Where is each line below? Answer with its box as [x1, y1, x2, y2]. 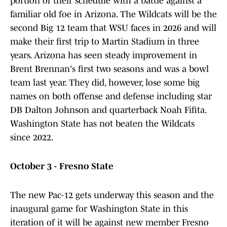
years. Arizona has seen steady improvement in [10, 50, 197, 61]
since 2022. [10, 132, 54, 143]
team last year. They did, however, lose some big [10, 78, 200, 88]
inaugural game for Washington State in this [10, 204, 188, 214]
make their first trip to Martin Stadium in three [10, 36, 199, 47]
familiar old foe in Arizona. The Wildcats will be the [10, 9, 217, 20]
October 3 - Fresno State [10, 161, 113, 172]
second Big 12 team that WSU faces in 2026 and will [10, 23, 216, 33]
